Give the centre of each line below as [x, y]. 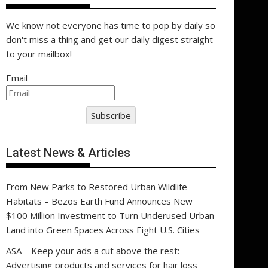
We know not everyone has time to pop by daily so [111, 25]
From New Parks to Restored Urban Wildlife [97, 186]
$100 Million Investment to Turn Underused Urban [110, 215]
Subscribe [111, 115]
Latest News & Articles [68, 152]
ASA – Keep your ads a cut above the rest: [93, 250]
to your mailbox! [39, 54]
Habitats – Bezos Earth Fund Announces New [99, 201]
